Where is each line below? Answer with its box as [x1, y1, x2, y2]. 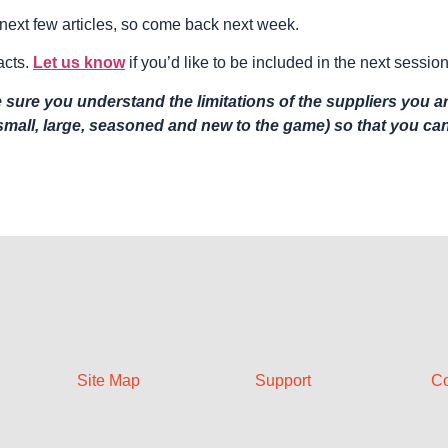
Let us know [33, 54, 125, 72]
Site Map [76, 372, 140, 390]
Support [255, 372, 311, 390]
